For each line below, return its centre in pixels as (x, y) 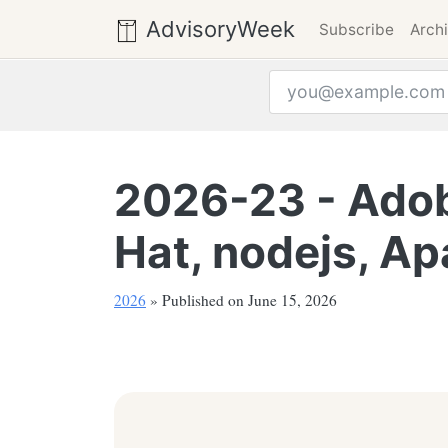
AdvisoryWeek (217, 28)
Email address (325, 125)
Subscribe (356, 29)
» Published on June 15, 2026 (241, 300)
